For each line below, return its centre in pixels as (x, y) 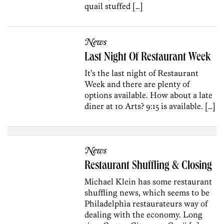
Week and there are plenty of (137, 84)
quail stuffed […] (114, 6)
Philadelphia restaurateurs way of (146, 204)
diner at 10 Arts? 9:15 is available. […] (150, 106)
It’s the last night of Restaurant (142, 73)
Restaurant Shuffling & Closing (148, 167)
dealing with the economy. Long (144, 215)
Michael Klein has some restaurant (148, 182)
